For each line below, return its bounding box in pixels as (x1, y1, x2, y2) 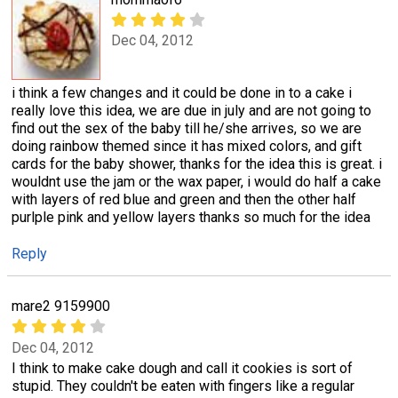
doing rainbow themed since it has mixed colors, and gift (12, 138, 362, 155)
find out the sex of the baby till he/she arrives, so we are (12, 120, 362, 138)
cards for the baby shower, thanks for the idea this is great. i (12, 155, 382, 173)
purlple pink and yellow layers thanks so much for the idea (12, 209, 370, 227)
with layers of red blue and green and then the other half (12, 191, 356, 209)
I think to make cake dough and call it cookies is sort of (12, 359, 353, 377)
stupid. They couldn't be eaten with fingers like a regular (12, 377, 354, 394)
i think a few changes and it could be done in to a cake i (12, 84, 352, 102)
